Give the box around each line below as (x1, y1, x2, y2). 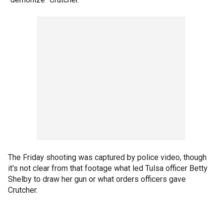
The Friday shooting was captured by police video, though (8, 152, 207, 162)
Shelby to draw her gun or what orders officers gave (8, 174, 186, 184)
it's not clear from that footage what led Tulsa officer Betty (8, 163, 208, 173)
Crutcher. (8, 185, 38, 195)
